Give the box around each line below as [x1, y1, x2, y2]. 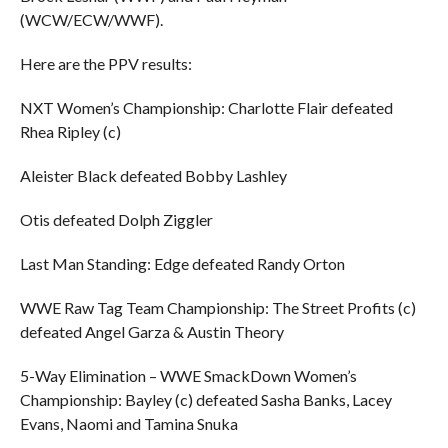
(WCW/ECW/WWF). [19, 10, 163, 29]
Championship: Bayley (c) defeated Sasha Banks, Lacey [19, 390, 392, 409]
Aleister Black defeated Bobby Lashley [19, 166, 287, 185]
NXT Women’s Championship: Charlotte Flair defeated [19, 98, 393, 117]
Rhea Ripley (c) [19, 122, 121, 141]
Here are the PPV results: [19, 54, 192, 73]
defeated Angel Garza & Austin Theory [19, 322, 284, 341]
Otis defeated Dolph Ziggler [19, 210, 213, 229]
